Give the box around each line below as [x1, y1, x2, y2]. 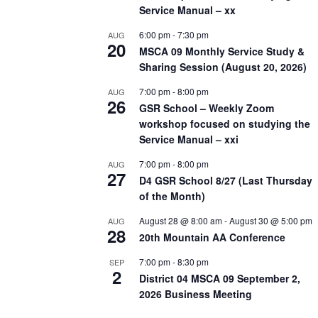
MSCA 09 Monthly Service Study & [139, 43, 305, 58]
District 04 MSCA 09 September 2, [139, 270, 300, 285]
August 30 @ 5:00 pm [229, 214, 312, 226]
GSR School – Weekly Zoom [139, 100, 274, 115]
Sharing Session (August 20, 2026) [139, 59, 307, 74]
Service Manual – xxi [139, 131, 238, 146]
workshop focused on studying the [139, 116, 310, 131]
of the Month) [139, 188, 205, 203]
